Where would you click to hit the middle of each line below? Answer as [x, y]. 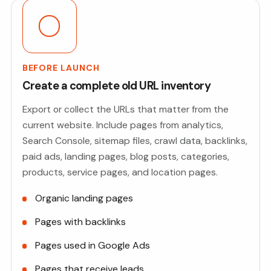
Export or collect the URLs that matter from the [125, 109]
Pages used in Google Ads [93, 246]
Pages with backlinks [81, 222]
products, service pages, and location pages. [120, 172]
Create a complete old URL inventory [116, 86]
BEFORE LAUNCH [61, 68]
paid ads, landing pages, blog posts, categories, [126, 157]
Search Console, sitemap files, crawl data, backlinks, [135, 141]
